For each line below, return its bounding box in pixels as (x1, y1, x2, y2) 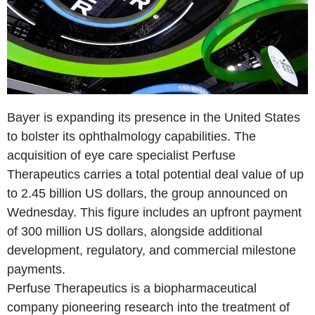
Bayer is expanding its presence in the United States (7, 110, 300, 124)
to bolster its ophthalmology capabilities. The (7, 129, 256, 143)
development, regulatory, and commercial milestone (7, 243, 296, 257)
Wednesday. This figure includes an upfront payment (7, 205, 302, 219)
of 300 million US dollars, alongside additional (7, 224, 262, 238)
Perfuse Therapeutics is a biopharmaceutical (7, 281, 257, 295)
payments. (7, 262, 65, 276)
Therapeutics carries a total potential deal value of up (7, 167, 304, 181)
